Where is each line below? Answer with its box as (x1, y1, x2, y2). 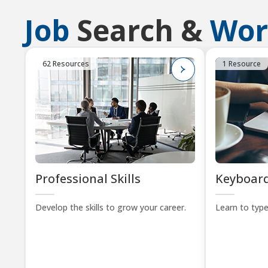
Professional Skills (35, 170, 141, 187)
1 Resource (222, 59, 261, 69)
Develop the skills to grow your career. (35, 202, 186, 213)
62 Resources (42, 59, 89, 69)
